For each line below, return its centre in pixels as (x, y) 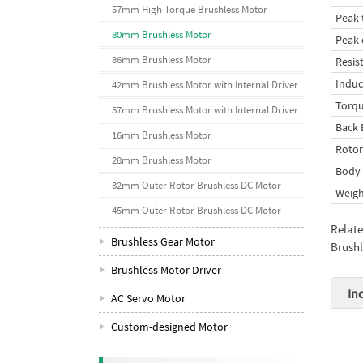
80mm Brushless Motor (162, 34)
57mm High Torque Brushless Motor (190, 9)
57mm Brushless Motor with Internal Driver (205, 110)
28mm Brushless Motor (162, 160)
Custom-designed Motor (169, 327)
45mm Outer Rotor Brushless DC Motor (196, 210)
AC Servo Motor (148, 298)
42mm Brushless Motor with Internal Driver (205, 85)
